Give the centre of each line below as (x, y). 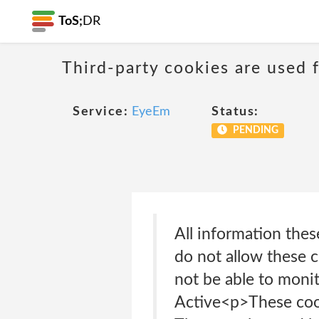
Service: (100, 112)
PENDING (254, 130)
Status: (235, 112)
